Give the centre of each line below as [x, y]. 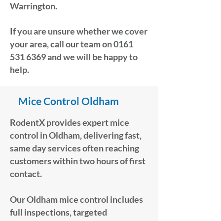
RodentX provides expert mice [70, 122]
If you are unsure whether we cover [79, 31]
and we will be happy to [92, 57]
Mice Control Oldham [69, 101]
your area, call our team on [62, 44]
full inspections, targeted [58, 212]
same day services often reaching [74, 148]
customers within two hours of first [78, 161]
